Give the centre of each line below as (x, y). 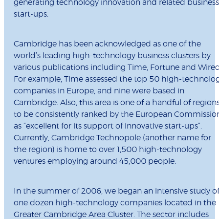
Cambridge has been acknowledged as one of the (107, 44)
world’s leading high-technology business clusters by (112, 56)
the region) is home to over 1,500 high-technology (108, 150)
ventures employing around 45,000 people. (95, 162)
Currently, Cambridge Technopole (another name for (112, 138)
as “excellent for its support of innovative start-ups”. (108, 126)
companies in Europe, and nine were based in (99, 91)
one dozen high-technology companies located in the (115, 203)
